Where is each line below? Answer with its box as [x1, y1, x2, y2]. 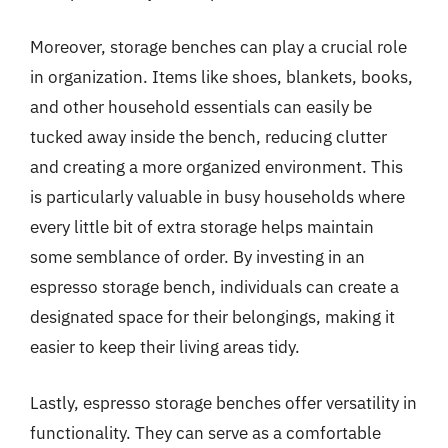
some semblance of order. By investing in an [30, 246, 365, 268]
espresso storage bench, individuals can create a [30, 276, 399, 298]
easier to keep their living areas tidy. [30, 336, 300, 358]
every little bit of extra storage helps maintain [30, 216, 374, 238]
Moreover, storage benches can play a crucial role [30, 36, 407, 58]
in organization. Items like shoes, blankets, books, [30, 66, 413, 88]
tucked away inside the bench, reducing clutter [30, 126, 387, 148]
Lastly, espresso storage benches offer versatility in [30, 391, 417, 414]
